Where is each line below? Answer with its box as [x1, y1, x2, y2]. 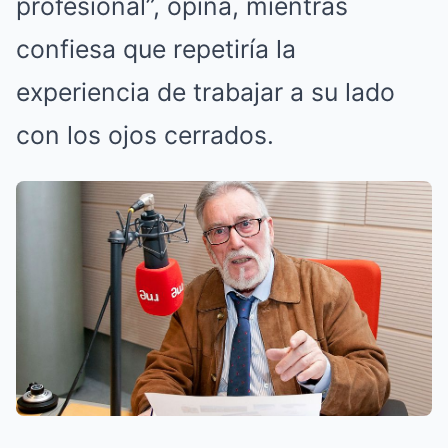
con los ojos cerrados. [16, 120, 274, 151]
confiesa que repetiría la [16, 34, 296, 65]
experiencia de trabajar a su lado [16, 77, 395, 108]
